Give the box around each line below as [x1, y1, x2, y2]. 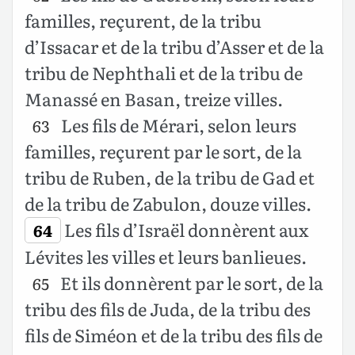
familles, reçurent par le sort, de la [25, 138, 302, 165]
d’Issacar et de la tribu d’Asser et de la [25, 33, 324, 60]
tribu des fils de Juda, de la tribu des [25, 296, 311, 323]
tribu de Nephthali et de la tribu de [25, 59, 303, 86]
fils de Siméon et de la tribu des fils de [25, 322, 323, 349]
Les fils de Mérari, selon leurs [57, 112, 296, 139]
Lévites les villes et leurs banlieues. [25, 243, 307, 270]
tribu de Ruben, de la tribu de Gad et [25, 164, 315, 191]
